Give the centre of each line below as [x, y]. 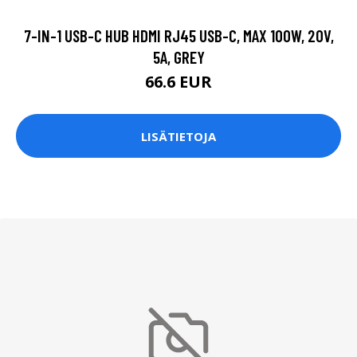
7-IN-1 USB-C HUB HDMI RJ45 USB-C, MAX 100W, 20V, [178, 36]
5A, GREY [178, 57]
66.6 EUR [178, 82]
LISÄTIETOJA [178, 136]
